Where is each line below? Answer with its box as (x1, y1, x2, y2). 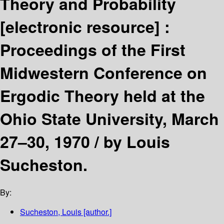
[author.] (81, 206, 111, 218)
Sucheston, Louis (20, 206, 81, 218)
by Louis (103, 129, 170, 153)
